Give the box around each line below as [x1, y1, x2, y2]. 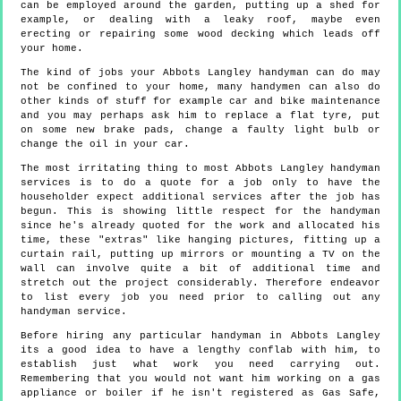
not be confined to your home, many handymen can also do [21, 81, 380, 93]
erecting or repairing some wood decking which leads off [21, 29, 380, 40]
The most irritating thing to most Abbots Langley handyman [21, 163, 380, 175]
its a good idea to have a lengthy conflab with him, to [21, 345, 380, 356]
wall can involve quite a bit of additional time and [21, 263, 380, 275]
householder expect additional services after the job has [21, 192, 380, 203]
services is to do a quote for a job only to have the [21, 177, 380, 189]
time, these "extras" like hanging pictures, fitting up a [21, 235, 380, 246]
